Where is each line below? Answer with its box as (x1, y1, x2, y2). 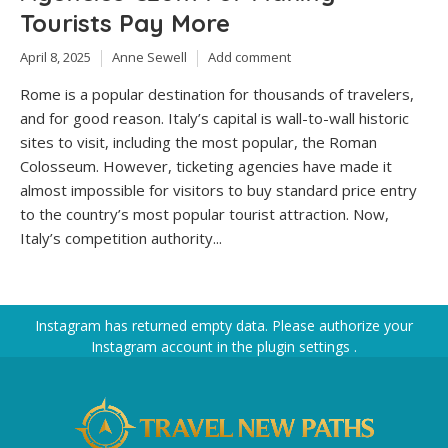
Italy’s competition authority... (20, 227, 222, 248)
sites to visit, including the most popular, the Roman (20, 131, 377, 152)
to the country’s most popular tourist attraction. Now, (20, 203, 389, 224)
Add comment (208, 48, 291, 67)
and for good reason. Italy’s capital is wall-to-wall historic (20, 107, 409, 128)
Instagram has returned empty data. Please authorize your (35, 315, 413, 335)
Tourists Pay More (20, 8, 230, 39)
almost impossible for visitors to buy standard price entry (20, 179, 417, 200)
